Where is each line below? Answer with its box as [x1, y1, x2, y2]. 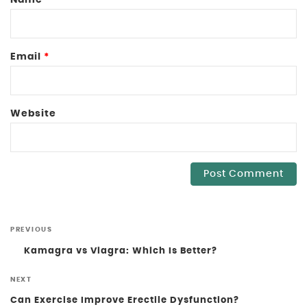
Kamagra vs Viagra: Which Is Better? [23, 246, 217, 256]
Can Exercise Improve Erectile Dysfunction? [10, 296, 239, 306]
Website [10, 108, 56, 119]
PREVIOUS [10, 225, 53, 233]
